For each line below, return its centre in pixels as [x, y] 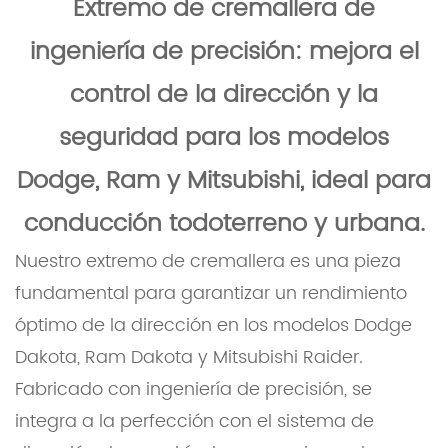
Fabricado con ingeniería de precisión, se [193, 390]
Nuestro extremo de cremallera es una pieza [208, 262]
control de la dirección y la [224, 95]
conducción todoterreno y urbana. [224, 224]
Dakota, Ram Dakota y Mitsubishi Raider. [189, 358]
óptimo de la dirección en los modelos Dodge [213, 326]
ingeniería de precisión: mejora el [224, 52]
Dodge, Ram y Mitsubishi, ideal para [224, 181]
